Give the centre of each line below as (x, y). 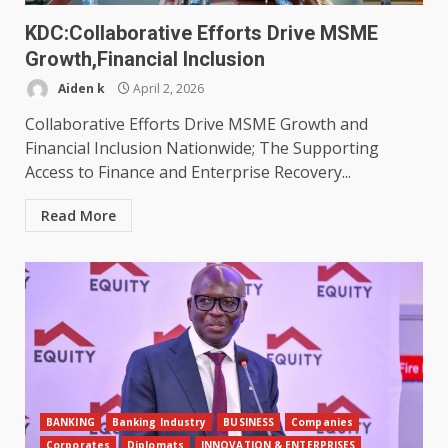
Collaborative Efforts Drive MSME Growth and (196, 124)
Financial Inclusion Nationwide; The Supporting (202, 148)
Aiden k (80, 88)
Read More (78, 216)
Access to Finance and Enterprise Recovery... (188, 172)
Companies (322, 422)
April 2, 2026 (167, 88)
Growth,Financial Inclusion (145, 59)
